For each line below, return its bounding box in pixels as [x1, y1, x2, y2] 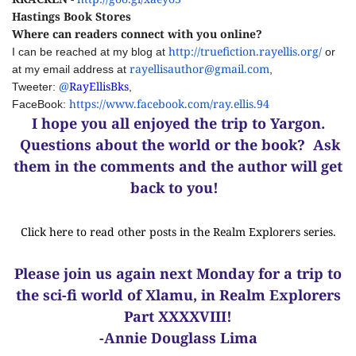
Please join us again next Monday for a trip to [14, 264, 342, 283]
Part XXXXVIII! [124, 307, 232, 326]
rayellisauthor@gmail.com [130, 61, 269, 76]
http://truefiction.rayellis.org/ [168, 44, 322, 59]
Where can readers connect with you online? [12, 26, 265, 41]
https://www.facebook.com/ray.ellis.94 [69, 96, 269, 111]
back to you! [130, 178, 226, 197]
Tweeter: [12, 80, 59, 93]
